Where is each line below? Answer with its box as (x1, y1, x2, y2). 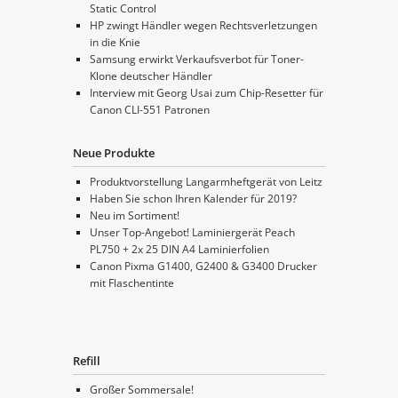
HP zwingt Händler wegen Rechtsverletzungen (89, 18, 317, 34)
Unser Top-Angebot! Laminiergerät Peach (89, 224, 295, 240)
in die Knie (89, 35, 140, 51)
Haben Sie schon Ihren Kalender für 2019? (89, 190, 297, 206)
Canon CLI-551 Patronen (89, 102, 210, 118)
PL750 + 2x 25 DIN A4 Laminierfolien (89, 241, 269, 257)
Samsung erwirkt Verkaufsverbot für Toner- (89, 52, 304, 68)
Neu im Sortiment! (89, 207, 179, 223)
